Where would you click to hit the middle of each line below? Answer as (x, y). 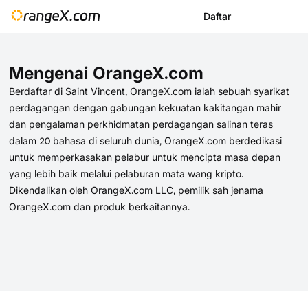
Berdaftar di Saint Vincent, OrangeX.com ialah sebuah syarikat (149, 91)
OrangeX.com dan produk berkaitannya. (99, 206)
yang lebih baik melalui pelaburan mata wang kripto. (126, 173)
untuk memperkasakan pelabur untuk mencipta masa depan (144, 157)
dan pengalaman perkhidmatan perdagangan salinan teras (141, 124)
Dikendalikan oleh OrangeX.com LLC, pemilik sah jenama (136, 190)
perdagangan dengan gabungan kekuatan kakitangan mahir (145, 107)
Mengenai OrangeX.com (106, 73)
